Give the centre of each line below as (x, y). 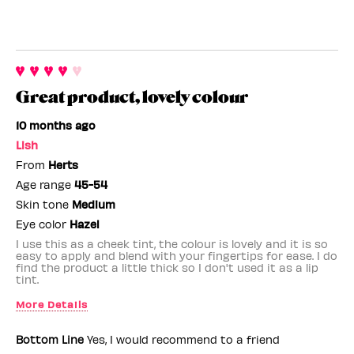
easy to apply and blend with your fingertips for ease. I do (177, 255)
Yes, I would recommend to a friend (182, 339)
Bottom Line (50, 339)
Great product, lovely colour (132, 97)
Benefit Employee (72, 329)
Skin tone (44, 204)
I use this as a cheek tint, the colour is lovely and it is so (172, 243)
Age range (45, 184)
